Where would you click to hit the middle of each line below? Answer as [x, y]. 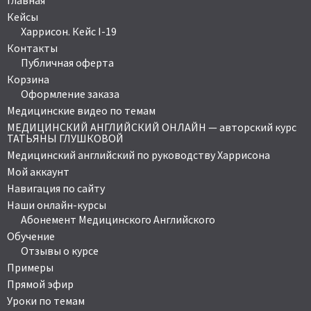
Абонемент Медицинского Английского [118, 220]
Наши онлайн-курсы [57, 205]
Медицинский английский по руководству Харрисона [138, 155]
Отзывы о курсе [60, 251]
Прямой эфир [40, 284]
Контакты [32, 48]
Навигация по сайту [56, 188]
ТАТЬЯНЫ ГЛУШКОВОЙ [65, 138]
